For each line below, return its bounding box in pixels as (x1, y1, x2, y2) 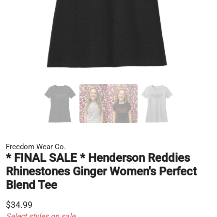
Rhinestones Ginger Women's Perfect (6, 164, 197, 178)
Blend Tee (6, 178, 57, 192)
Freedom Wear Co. (6, 142, 66, 151)
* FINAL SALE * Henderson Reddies (6, 151, 190, 165)
